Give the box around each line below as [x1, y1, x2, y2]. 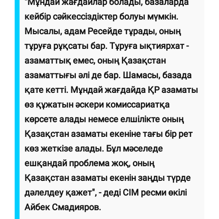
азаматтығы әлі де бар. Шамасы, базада [24, 70, 192, 81]
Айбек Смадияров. [24, 202, 101, 213]
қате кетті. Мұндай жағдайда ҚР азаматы [24, 85, 198, 95]
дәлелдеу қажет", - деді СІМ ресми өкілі [24, 187, 187, 198]
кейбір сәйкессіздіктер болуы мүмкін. [24, 11, 178, 22]
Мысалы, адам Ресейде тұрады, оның [24, 26, 181, 37]
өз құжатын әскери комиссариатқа [24, 99, 170, 110]
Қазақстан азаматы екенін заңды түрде [24, 173, 191, 183]
